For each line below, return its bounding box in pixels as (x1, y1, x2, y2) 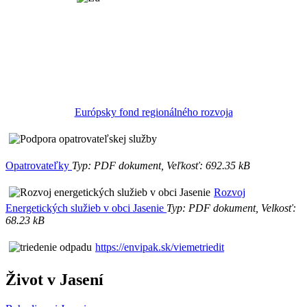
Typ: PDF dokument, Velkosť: (167, 202, 296, 214)
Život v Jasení (5, 271, 103, 288)
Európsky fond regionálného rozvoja (74, 106, 233, 119)
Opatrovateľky (5, 160, 72, 172)
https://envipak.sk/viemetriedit (95, 241, 224, 254)
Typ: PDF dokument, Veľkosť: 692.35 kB (72, 160, 250, 172)
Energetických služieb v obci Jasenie (5, 202, 167, 214)
